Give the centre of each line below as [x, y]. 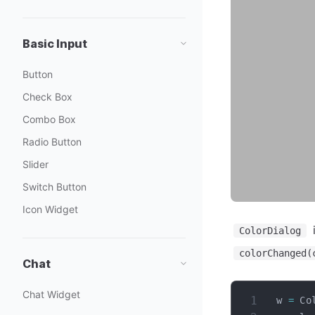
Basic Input [55, 44]
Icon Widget [50, 209]
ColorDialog [270, 231]
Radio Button [52, 142]
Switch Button [54, 187]
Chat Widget [51, 294]
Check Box [47, 97]
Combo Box [49, 119]
